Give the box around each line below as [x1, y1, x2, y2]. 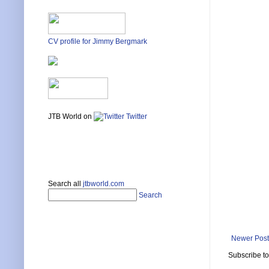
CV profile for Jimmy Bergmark [48, 37, 147, 46]
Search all [48, 180, 83, 189]
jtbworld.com [83, 180, 124, 189]
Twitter [124, 112, 147, 121]
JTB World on [48, 112, 94, 121]
